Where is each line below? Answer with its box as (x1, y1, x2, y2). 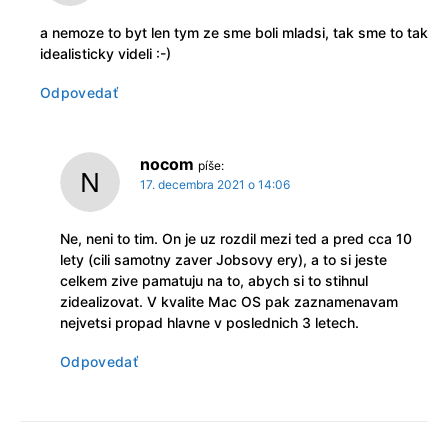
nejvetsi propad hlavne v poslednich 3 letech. (60, 313, 359, 331)
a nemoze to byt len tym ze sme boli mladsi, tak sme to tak (40, 23, 428, 41)
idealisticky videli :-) (40, 44, 171, 62)
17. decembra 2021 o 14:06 (140, 176, 290, 192)
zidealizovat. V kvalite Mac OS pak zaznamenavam (60, 292, 398, 310)
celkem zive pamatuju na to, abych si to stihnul (60, 271, 368, 289)
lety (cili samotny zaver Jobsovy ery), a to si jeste (60, 250, 387, 268)
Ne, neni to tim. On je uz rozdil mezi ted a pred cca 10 (60, 229, 412, 247)
